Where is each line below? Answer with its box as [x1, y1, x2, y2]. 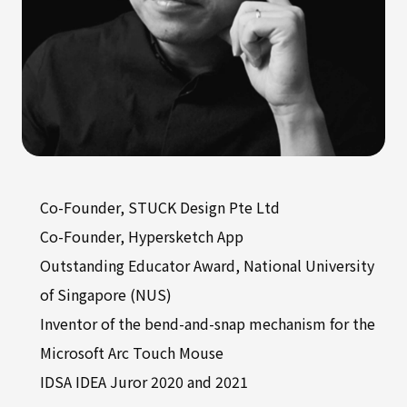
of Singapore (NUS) [40, 283, 172, 305]
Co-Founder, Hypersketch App [40, 225, 243, 247]
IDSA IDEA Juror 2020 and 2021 [40, 371, 248, 392]
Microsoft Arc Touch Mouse [40, 342, 223, 363]
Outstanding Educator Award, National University [40, 254, 374, 276]
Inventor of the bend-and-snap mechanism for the [40, 313, 375, 334]
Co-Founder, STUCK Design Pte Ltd [40, 196, 280, 218]
